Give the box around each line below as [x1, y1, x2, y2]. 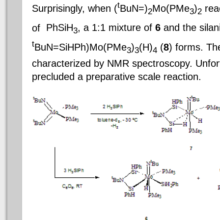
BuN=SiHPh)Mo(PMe [34, 41, 127, 53]
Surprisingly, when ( [32, 2, 117, 14]
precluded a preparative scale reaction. [32, 71, 201, 82]
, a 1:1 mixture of [78, 22, 155, 33]
